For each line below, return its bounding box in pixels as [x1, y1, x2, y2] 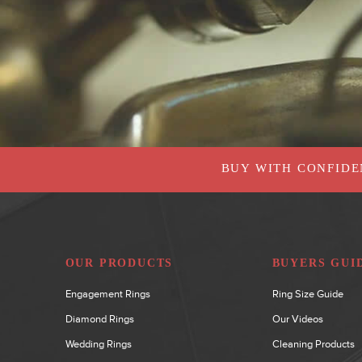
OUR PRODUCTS [65, 256, 174, 269]
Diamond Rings [65, 312, 134, 325]
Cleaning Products [271, 337, 355, 350]
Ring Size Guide [271, 287, 343, 300]
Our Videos [271, 312, 323, 325]
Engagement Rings [65, 287, 150, 300]
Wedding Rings [65, 337, 132, 350]
